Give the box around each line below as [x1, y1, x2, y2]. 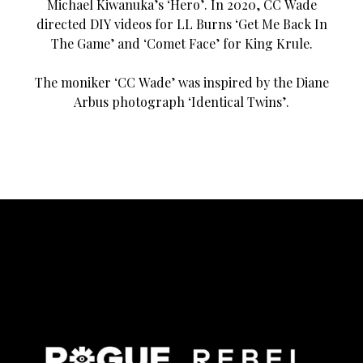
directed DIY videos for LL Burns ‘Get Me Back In [36, 15, 327, 32]
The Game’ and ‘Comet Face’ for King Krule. [50, 34, 313, 52]
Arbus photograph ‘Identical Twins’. [74, 92, 289, 110]
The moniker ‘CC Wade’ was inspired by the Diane [34, 73, 329, 91]
